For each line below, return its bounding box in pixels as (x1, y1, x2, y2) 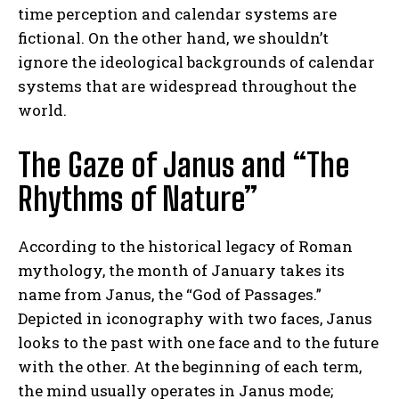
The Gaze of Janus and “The (18, 145, 349, 184)
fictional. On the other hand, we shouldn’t (18, 27, 329, 48)
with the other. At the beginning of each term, (18, 355, 362, 377)
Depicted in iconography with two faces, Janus (18, 307, 372, 329)
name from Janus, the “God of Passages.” (18, 283, 322, 305)
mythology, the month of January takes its (18, 259, 345, 281)
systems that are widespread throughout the (18, 75, 356, 96)
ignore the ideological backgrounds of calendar (18, 51, 375, 72)
